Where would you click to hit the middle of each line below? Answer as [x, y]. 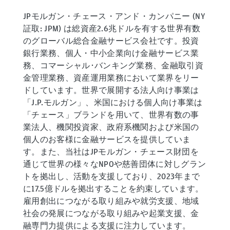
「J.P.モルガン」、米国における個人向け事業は [113, 103]
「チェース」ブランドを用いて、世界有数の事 [111, 115]
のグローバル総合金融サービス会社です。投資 [111, 41]
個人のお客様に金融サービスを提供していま [107, 140]
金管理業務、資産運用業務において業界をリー [111, 78]
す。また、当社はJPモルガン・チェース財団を [111, 152]
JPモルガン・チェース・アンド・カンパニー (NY [114, 16]
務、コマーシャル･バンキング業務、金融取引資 [113, 66]
